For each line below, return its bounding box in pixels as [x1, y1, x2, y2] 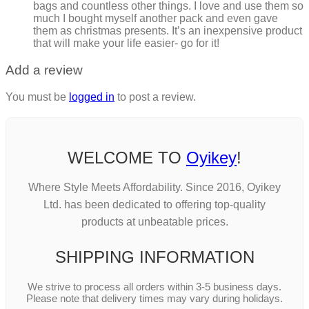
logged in [69, 90, 114, 103]
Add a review [6, 62, 83, 77]
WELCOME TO [68, 148, 186, 168]
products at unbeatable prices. [81, 216, 228, 228]
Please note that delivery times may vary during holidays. [26, 292, 283, 305]
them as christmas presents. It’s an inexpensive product [33, 25, 302, 37]
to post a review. [114, 90, 196, 103]
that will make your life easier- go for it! [33, 37, 219, 50]
